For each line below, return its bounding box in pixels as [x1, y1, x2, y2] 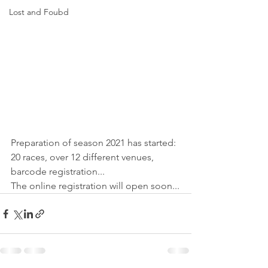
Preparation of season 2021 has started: [11, 137, 178, 148]
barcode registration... [11, 166, 105, 177]
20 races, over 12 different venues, [11, 151, 156, 163]
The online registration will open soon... [11, 180, 179, 191]
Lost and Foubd [9, 7, 69, 17]
